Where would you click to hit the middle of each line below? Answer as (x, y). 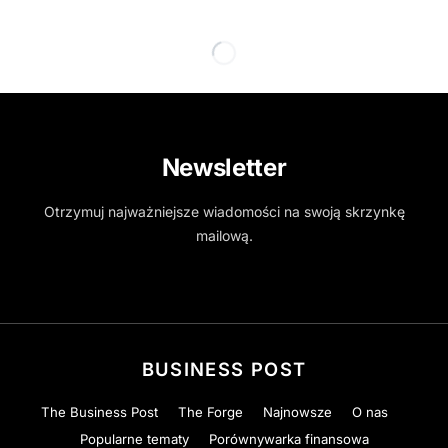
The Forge (210, 412)
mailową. (224, 235)
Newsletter (224, 167)
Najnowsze (297, 412)
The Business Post (99, 412)
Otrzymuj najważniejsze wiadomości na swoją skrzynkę (224, 211)
